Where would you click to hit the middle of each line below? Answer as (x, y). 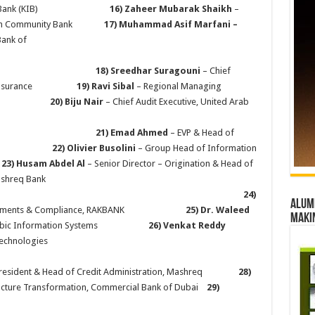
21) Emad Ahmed (131, 133)
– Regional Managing (179, 86)
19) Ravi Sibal (106, 86)
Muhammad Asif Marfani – (178, 24)
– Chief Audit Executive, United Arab (177, 102)
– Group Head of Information (196, 148)
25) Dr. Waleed (217, 210)
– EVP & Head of (201, 133)
